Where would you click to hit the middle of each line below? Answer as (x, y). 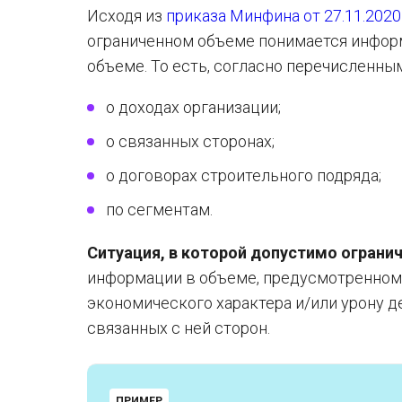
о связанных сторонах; (190, 141)
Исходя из (127, 16)
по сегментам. (159, 210)
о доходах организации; (193, 107)
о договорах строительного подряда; (244, 175)
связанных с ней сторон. (179, 328)
